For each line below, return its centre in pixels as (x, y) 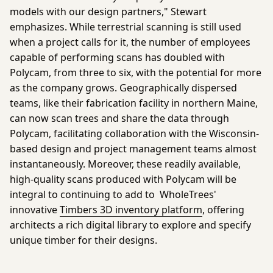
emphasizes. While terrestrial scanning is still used (126, 27)
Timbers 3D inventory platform (131, 210)
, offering (223, 210)
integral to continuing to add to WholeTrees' (113, 195)
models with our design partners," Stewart (108, 12)
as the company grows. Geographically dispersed (123, 88)
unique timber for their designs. (86, 240)
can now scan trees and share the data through (119, 119)
